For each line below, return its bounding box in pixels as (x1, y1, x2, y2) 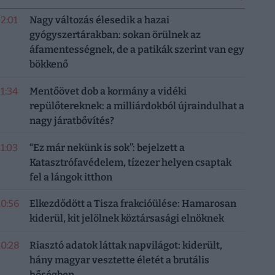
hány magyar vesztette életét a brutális (29, 254, 209, 266)
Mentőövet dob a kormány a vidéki (29, 85, 187, 97)
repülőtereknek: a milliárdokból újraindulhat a (29, 99, 244, 112)
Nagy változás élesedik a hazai (29, 14, 169, 26)
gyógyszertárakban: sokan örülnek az (29, 29, 201, 41)
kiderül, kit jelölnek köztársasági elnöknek (29, 212, 224, 225)
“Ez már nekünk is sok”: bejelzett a (29, 141, 185, 153)
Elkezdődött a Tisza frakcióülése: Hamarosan (29, 198, 236, 210)
